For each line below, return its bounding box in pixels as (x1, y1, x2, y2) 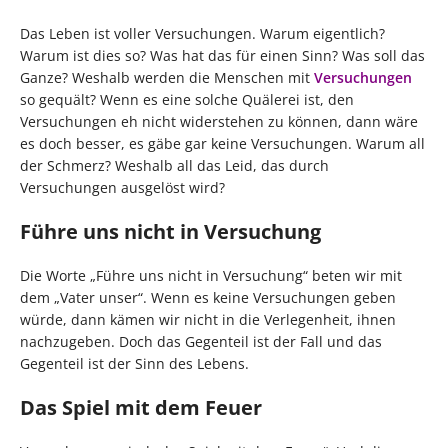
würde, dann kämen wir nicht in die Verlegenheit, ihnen (20, 310, 396, 330)
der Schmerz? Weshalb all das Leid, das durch (20, 156, 329, 176)
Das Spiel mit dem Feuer (20, 394, 262, 422)
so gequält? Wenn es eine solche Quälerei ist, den (20, 90, 354, 110)
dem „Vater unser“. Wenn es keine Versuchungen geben (20, 288, 396, 308)
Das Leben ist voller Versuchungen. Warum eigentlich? (20, 24, 385, 44)
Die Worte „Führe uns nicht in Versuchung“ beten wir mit (20, 266, 402, 286)
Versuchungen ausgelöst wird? (20, 178, 225, 198)
